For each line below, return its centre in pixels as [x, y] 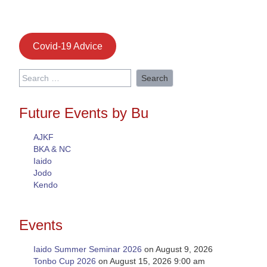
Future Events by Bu [84, 113]
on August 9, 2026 [177, 249]
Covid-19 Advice [67, 46]
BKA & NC [52, 149]
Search [32, 75]
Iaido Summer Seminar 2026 [88, 249]
